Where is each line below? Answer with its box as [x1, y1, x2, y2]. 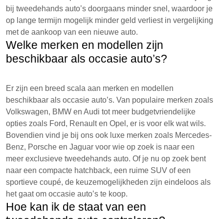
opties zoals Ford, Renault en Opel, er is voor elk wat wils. [6, 119, 206, 128]
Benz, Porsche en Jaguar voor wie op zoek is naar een [6, 143, 195, 151]
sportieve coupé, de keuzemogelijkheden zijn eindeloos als [6, 178, 211, 186]
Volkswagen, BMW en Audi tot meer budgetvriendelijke [6, 108, 196, 116]
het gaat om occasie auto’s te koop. [6, 190, 128, 198]
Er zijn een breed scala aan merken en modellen [6, 84, 174, 92]
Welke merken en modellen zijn [6, 39, 163, 51]
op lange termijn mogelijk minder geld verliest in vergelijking [6, 16, 213, 24]
